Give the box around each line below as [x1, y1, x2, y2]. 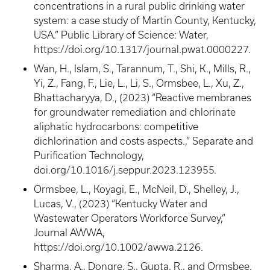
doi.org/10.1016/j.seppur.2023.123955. [34, 165, 216, 175]
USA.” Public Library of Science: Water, [34, 30, 209, 40]
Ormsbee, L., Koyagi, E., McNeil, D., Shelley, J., [34, 184, 239, 195]
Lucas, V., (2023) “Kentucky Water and [34, 198, 207, 209]
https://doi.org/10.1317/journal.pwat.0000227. [34, 44, 251, 55]
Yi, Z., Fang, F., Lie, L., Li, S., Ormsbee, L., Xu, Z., [34, 78, 244, 89]
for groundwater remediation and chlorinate [34, 107, 236, 118]
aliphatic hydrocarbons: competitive [34, 121, 198, 132]
